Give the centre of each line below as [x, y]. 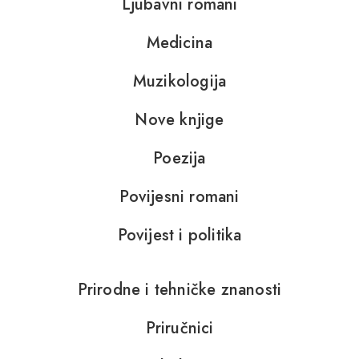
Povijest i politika [179, 235]
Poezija [179, 158]
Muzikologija [179, 81]
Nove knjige [179, 119]
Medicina [179, 42]
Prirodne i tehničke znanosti [179, 289]
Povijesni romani [179, 196]
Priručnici [179, 328]
